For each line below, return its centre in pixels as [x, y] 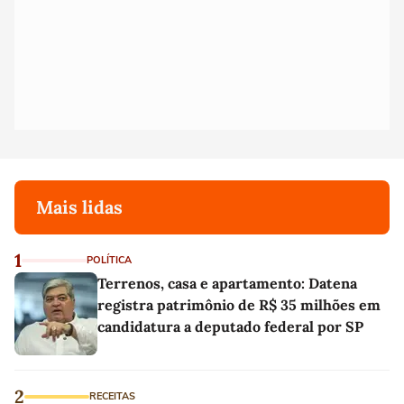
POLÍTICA [109, 260]
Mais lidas [79, 207]
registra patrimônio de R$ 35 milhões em [239, 304]
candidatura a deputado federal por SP [230, 326]
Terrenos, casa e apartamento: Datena [227, 283]
